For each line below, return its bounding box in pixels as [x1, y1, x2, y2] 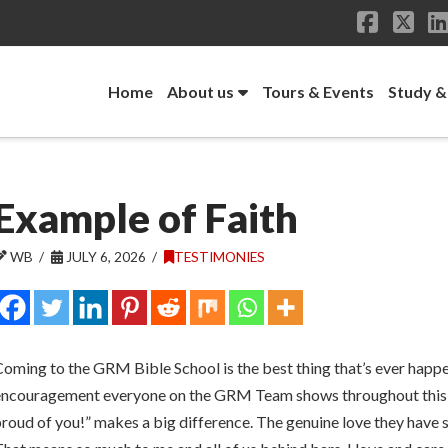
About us [166, 82, 234, 101]
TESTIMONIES [173, 248, 265, 265]
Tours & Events [261, 82, 374, 101]
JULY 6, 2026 [62, 248, 146, 265]
